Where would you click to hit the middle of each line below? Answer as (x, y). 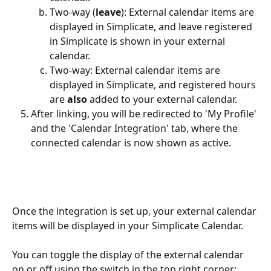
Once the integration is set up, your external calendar (135, 211)
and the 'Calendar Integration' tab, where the (135, 128)
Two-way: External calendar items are (136, 70)
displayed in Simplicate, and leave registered (152, 26)
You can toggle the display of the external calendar (129, 255)
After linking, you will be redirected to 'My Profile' (145, 113)
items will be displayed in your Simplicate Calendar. (128, 225)
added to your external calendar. (162, 99)
